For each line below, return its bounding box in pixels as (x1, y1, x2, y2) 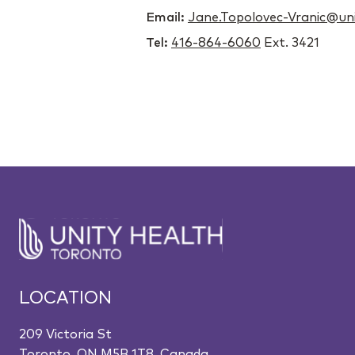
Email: (146, 11, 188, 24)
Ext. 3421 (261, 36, 319, 49)
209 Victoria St (19, 327, 112, 341)
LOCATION (19, 289, 112, 307)
